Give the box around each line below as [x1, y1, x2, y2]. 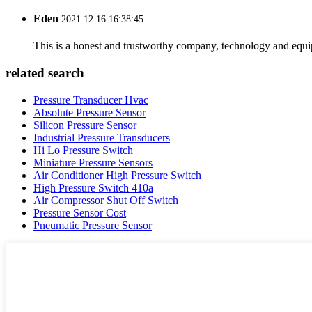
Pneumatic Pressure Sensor [33, 219, 152, 231]
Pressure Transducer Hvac [33, 93, 148, 106]
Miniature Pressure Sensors [33, 156, 153, 169]
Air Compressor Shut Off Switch [33, 194, 178, 206]
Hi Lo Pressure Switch [33, 143, 133, 156]
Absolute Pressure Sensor [33, 106, 146, 118]
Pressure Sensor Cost [33, 206, 126, 219]
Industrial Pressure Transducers [33, 131, 170, 143]
